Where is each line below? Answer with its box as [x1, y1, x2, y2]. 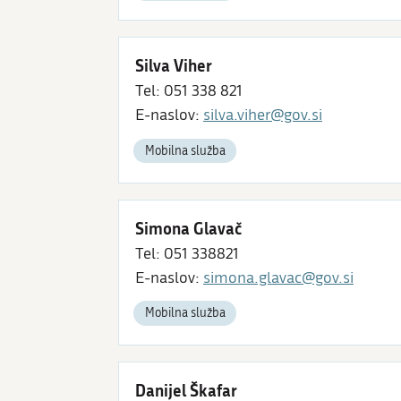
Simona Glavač [135, 216, 243, 240]
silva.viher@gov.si [203, 106, 322, 125]
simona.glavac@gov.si [203, 268, 354, 287]
